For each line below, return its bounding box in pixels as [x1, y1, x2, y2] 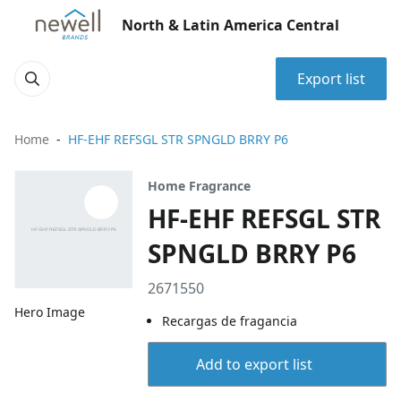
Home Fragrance [148, 177, 252, 194]
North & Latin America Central [122, 15, 339, 35]
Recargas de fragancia [162, 312, 298, 329]
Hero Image [14, 303, 85, 321]
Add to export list [195, 354, 312, 374]
